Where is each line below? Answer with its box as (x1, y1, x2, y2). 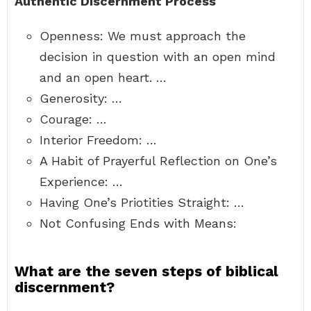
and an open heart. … (40, 70, 167, 85)
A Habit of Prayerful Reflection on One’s (40, 153, 277, 168)
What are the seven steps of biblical (15, 262, 278, 280)
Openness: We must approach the (40, 28, 246, 43)
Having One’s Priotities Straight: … (40, 195, 244, 210)
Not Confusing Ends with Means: (40, 216, 237, 230)
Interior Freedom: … (40, 133, 157, 147)
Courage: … (40, 112, 107, 126)
